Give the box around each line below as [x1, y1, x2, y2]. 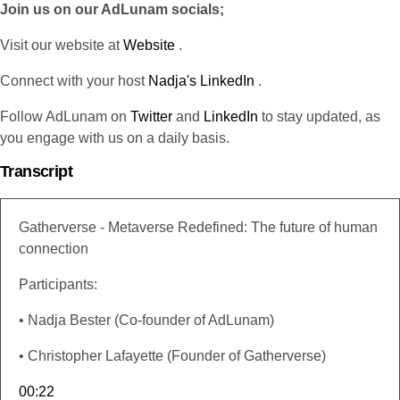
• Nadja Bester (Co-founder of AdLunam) [19, 312, 274, 328]
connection [19, 240, 88, 256]
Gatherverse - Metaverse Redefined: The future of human [19, 219, 378, 235]
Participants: [19, 276, 97, 292]
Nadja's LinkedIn [148, 72, 254, 88]
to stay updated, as [258, 108, 380, 124]
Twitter [130, 108, 172, 124]
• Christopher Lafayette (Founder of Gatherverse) [19, 347, 326, 363]
